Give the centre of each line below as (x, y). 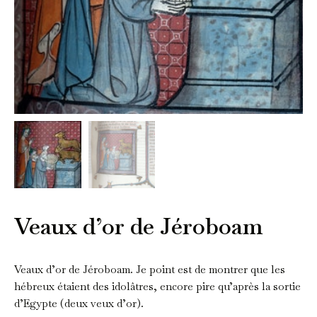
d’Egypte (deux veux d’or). (79, 303)
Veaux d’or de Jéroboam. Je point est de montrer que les (150, 269)
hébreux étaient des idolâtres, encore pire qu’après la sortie (157, 286)
